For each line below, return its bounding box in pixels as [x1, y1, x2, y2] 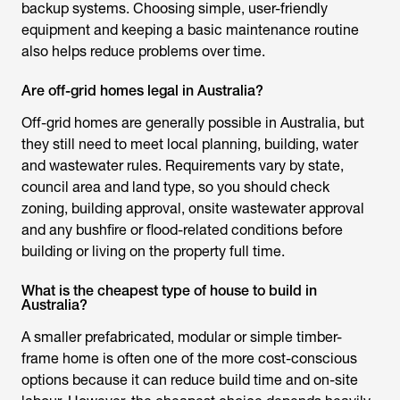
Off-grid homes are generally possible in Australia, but [21, 114, 364, 131]
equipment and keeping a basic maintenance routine [21, 21, 359, 38]
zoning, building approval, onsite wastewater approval [21, 200, 364, 217]
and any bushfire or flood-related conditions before [21, 221, 343, 238]
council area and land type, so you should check [21, 179, 329, 196]
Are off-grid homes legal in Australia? [21, 82, 263, 99]
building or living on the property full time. [21, 243, 285, 260]
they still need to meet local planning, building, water [21, 136, 358, 153]
